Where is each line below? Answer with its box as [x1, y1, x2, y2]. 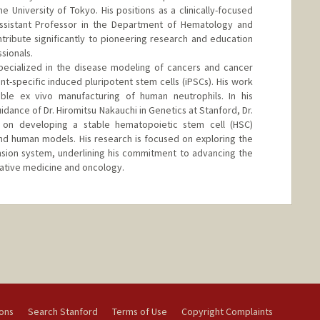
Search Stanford [27, 305, 98, 319]
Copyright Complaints [181, 305, 273, 319]
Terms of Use [111, 305, 167, 319]
